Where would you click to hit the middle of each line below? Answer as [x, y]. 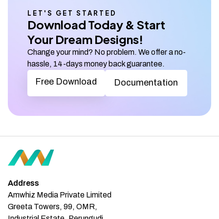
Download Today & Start [96, 24]
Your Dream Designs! [85, 39]
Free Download [66, 82]
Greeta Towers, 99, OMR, [53, 206]
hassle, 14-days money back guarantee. [96, 64]
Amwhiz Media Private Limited [60, 195]
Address [23, 183]
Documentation [146, 83]
